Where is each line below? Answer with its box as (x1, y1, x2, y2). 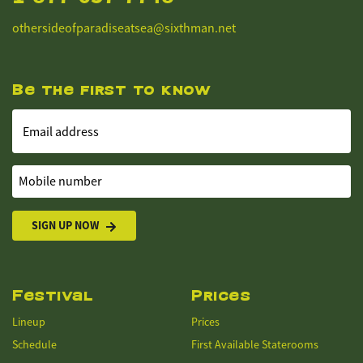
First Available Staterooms (191, 337, 318, 352)
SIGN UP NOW (32, 218, 99, 233)
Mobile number (11, 166, 95, 182)
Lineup (12, 314, 45, 329)
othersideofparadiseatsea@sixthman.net (12, 20, 236, 36)
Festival (12, 287, 93, 304)
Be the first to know (12, 81, 211, 98)
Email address (23, 124, 99, 140)
